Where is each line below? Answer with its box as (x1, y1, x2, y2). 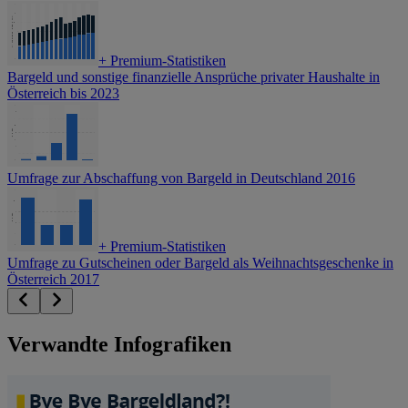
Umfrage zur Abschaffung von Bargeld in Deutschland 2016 (7, 170, 355, 187)
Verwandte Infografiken (7, 332, 231, 357)
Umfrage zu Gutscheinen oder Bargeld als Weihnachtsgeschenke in (7, 255, 393, 271)
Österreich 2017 (7, 271, 99, 288)
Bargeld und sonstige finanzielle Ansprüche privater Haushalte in (7, 69, 380, 86)
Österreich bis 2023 (7, 86, 119, 102)
